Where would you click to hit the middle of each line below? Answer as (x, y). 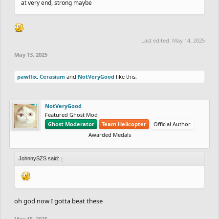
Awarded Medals (109, 134)
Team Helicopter (124, 124)
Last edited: (157, 40)
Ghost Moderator (71, 124)
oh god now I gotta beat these (58, 201)
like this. (126, 76)
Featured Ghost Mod (71, 114)
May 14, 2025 (188, 40)
